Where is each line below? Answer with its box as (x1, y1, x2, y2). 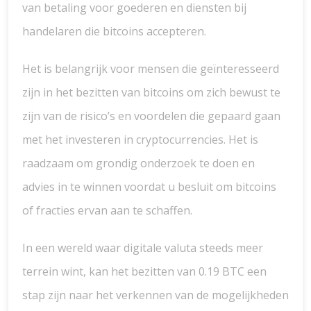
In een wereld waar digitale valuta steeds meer (22, 240, 263, 255)
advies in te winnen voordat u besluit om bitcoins (22, 179, 276, 194)
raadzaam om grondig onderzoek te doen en (22, 155, 255, 171)
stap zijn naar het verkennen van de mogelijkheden (22, 287, 289, 303)
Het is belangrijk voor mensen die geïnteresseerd (22, 61, 279, 76)
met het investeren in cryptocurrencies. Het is (22, 132, 258, 147)
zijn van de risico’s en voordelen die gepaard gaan (22, 108, 280, 124)
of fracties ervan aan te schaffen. (22, 203, 192, 218)
